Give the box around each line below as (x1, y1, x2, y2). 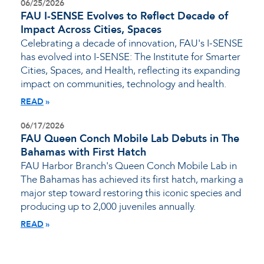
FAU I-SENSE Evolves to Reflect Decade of (21, 9, 228, 24)
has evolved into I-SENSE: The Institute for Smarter (21, 50, 240, 64)
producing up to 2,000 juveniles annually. (21, 200, 196, 214)
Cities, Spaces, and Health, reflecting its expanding (21, 64, 240, 78)
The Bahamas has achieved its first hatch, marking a (21, 173, 243, 187)
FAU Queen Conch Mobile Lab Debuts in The (21, 131, 239, 147)
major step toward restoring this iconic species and (21, 186, 241, 200)
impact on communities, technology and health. (21, 77, 226, 91)
